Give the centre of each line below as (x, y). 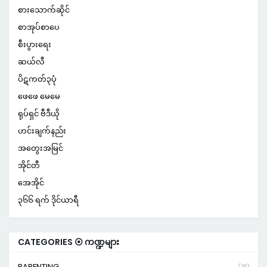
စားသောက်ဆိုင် (44, 10)
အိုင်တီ (29, 166)
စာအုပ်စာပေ (39, 27)
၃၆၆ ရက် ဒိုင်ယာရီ (48, 200)
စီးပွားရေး (35, 45)
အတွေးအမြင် (41, 148)
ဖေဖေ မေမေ (39, 97)
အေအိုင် (31, 183)
